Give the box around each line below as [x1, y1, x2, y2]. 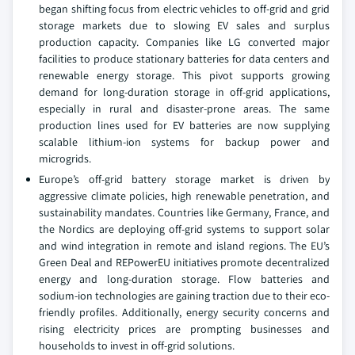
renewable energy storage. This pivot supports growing [39, 68, 330, 82]
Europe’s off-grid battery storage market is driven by [39, 172, 330, 186]
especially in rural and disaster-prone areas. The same [39, 101, 330, 116]
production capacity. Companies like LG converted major [39, 35, 330, 49]
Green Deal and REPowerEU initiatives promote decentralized [39, 255, 330, 269]
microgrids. [39, 151, 91, 166]
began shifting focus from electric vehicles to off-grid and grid [39, 2, 330, 16]
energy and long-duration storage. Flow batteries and [39, 272, 330, 286]
